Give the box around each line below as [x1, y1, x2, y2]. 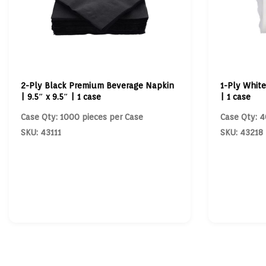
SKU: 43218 [220, 128, 263, 137]
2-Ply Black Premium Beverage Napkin [21, 81, 174, 90]
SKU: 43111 [21, 128, 61, 137]
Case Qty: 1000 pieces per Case [21, 112, 143, 122]
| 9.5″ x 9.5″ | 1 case [21, 92, 101, 102]
